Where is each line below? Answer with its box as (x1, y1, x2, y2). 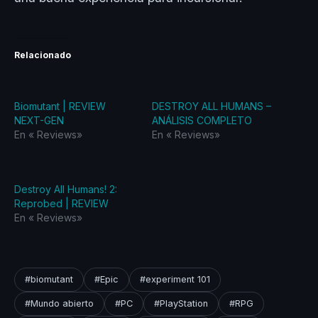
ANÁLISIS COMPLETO (152, 114, 252, 126)
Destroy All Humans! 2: (14, 183, 117, 196)
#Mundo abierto (25, 297, 94, 309)
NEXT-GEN (14, 114, 64, 126)
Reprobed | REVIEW (14, 197, 109, 210)
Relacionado (14, 49, 71, 60)
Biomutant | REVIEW (14, 99, 106, 112)
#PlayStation (154, 297, 208, 309)
